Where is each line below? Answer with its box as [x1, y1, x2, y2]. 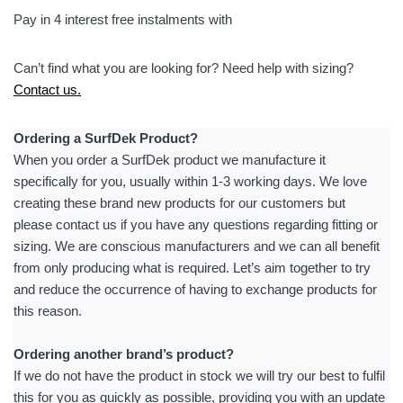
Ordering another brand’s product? [13, 346, 234, 363]
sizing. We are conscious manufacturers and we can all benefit [13, 238, 380, 255]
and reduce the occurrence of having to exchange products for [13, 282, 377, 298]
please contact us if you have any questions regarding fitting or [13, 217, 378, 233]
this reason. [13, 303, 82, 319]
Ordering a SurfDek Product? [13, 130, 198, 147]
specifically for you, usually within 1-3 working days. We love [13, 174, 367, 190]
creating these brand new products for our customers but [13, 195, 345, 211]
